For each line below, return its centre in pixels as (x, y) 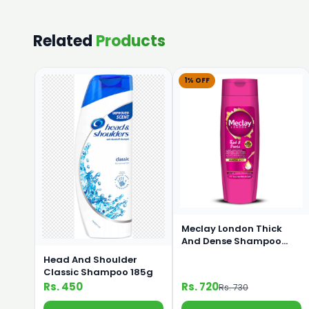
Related (64, 41)
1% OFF (197, 80)
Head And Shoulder (90, 260)
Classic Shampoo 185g (98, 272)
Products (131, 41)
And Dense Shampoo (231, 241)
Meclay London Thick (232, 229)
